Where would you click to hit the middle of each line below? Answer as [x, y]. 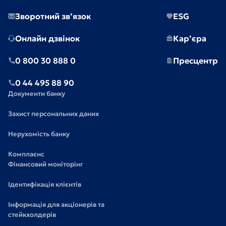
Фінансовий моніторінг [46, 164]
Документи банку [37, 94]
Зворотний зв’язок [53, 16]
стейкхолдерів [32, 215]
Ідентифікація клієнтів [45, 184]
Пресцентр [195, 61]
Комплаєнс [26, 154]
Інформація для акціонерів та [56, 205]
